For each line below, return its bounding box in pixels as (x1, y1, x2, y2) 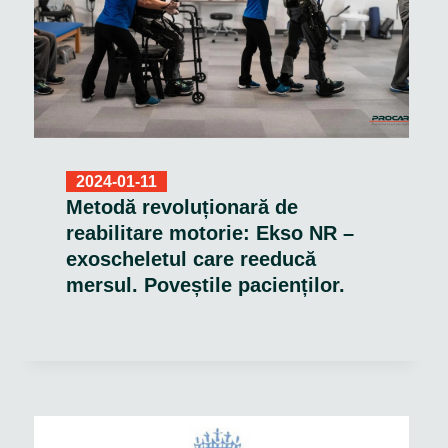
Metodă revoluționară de (65, 196, 298, 219)
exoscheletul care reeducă (65, 248, 316, 271)
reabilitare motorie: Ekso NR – (65, 222, 354, 245)
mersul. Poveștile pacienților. (65, 274, 345, 297)
